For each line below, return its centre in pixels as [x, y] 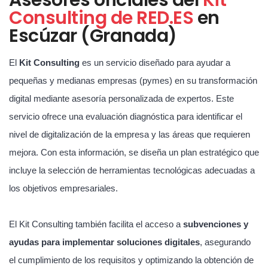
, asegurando [225, 242]
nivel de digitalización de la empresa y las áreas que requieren [130, 134]
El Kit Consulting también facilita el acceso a [96, 224]
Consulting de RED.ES [103, 18]
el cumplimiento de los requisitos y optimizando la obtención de [131, 260]
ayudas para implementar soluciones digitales [104, 242]
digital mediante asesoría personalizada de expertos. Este [121, 98]
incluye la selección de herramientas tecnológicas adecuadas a [132, 170]
